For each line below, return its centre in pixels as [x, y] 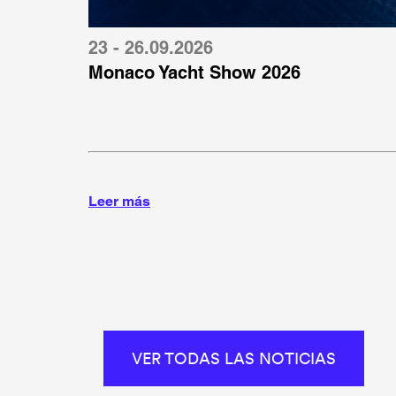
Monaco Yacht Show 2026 [194, 72]
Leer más [119, 201]
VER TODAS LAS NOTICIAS [234, 358]
